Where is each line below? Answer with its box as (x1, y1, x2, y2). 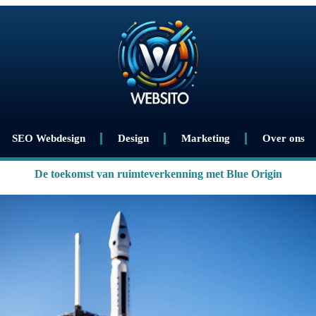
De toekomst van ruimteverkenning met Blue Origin (34, 168, 282, 180)
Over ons (262, 133, 305, 144)
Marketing (181, 133, 230, 144)
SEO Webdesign (11, 133, 85, 144)
